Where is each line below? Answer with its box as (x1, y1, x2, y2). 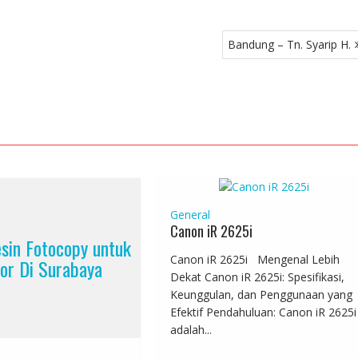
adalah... (170, 322, 213, 338)
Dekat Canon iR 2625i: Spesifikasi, (170, 269, 345, 285)
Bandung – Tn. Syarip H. (228, 37, 351, 53)
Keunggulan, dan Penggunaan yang (170, 287, 353, 303)
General (170, 207, 211, 223)
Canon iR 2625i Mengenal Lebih (170, 252, 340, 268)
